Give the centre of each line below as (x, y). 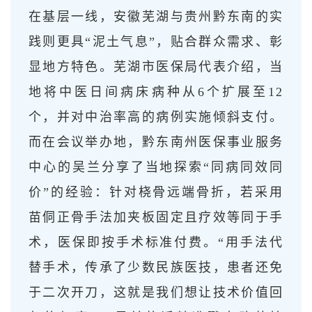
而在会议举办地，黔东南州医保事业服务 (156, 142)
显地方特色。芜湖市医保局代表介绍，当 (156, 67)
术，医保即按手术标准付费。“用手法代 (156, 242)
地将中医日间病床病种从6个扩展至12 (156, 92)
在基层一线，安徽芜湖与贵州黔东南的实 (156, 16)
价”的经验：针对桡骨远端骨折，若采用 (156, 192)
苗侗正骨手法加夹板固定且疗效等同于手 (156, 217)
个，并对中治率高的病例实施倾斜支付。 (156, 117)
